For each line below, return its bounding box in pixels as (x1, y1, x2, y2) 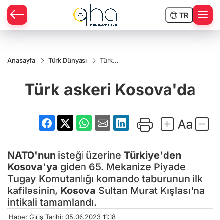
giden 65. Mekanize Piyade (58, 161, 186, 173)
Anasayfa (7, 56, 35, 64)
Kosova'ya (7, 161, 58, 173)
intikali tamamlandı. (7, 196, 97, 208)
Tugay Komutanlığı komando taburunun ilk (7, 172, 203, 185)
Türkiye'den (124, 149, 181, 161)
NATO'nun (7, 149, 55, 161)
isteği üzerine (55, 149, 124, 161)
